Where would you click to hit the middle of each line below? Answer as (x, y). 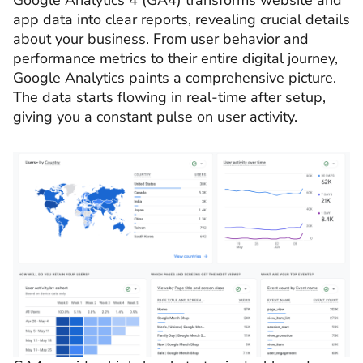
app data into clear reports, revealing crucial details (181, 20)
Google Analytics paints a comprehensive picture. (175, 78)
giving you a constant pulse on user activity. (155, 117)
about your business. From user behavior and (161, 39)
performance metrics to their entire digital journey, (175, 59)
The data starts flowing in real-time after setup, (169, 98)
